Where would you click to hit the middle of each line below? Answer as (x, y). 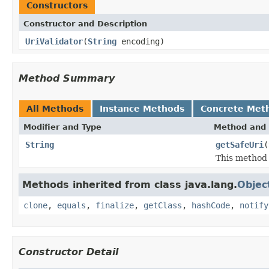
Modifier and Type (62, 127)
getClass (163, 205)
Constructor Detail (68, 252)
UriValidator (54, 41)
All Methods (55, 108)
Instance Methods (142, 108)
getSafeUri (240, 144)
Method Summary (67, 78)
